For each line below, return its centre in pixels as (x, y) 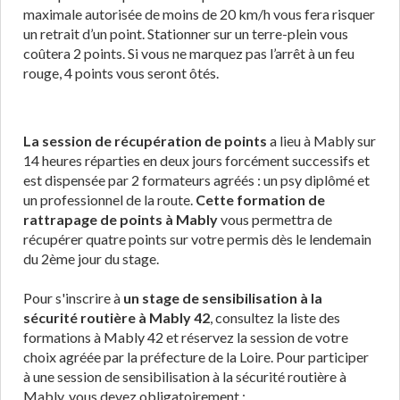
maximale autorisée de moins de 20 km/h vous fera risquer (199, 14)
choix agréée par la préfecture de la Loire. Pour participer (196, 357)
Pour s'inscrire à (73, 298)
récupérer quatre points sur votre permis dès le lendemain (197, 239)
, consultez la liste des (275, 317)
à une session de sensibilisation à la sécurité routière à (185, 376)
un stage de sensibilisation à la (223, 298)
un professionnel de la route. (109, 200)
